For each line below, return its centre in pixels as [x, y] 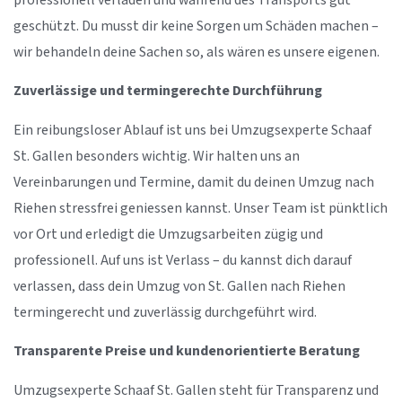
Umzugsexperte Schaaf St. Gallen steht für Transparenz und [196, 390]
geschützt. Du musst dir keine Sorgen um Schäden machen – [196, 27]
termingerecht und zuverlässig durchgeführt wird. [165, 312]
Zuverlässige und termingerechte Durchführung [168, 92]
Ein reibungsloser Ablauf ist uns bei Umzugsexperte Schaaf [192, 130]
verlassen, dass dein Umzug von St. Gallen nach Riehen [179, 286]
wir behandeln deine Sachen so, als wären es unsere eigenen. [197, 53]
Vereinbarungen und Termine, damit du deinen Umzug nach [194, 182]
